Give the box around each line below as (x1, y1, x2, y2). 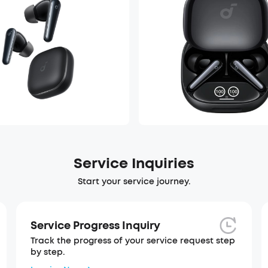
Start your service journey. (77, 176, 191, 187)
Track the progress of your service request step (30, 235, 235, 246)
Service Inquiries (74, 154, 194, 173)
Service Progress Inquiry (30, 218, 160, 233)
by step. (30, 246, 65, 258)
